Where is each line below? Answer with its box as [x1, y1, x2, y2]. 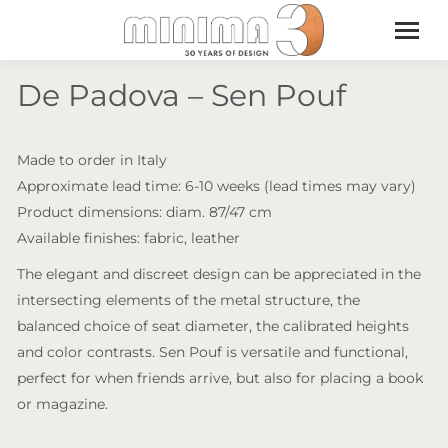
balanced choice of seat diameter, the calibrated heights [17, 317, 409, 335]
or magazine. [17, 395, 108, 413]
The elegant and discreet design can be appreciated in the [17, 265, 421, 283]
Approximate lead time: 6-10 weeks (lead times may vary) [17, 177, 416, 195]
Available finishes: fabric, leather [17, 229, 240, 247]
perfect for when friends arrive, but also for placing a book [17, 369, 423, 387]
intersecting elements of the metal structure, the [17, 291, 360, 309]
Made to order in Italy [17, 151, 167, 169]
